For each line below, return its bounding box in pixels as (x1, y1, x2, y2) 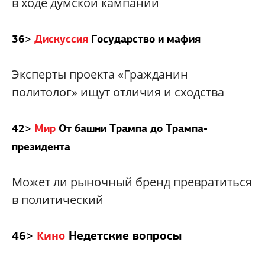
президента (12, 140, 70, 154)
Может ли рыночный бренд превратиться (12, 174, 252, 190)
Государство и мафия (91, 32, 201, 46)
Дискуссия (34, 32, 88, 46)
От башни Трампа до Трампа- (59, 121, 208, 135)
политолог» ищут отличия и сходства (12, 84, 224, 101)
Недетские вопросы (69, 228, 182, 244)
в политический (12, 192, 104, 208)
